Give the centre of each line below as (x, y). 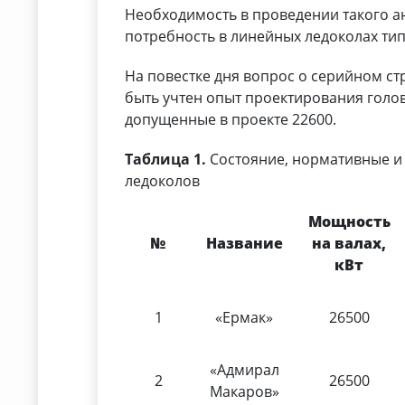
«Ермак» (245, 318)
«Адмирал (244, 370)
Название (244, 244)
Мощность (349, 222)
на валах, (349, 244)
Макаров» (244, 392)
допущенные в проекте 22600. (231, 120)
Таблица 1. (166, 160)
